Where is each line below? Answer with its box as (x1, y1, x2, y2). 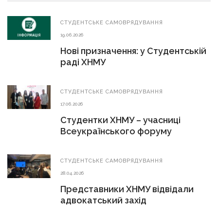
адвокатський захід (60, 195, 146, 205)
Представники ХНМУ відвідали (60, 183, 194, 194)
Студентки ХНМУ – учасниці (60, 114, 181, 125)
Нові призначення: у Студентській (60, 45, 206, 56)
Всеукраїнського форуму (60, 126, 172, 136)
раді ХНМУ (60, 56, 106, 67)
